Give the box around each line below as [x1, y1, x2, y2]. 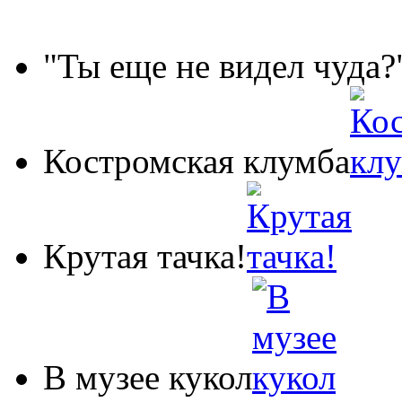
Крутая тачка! [43, 237, 247, 276]
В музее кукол [43, 358, 252, 398]
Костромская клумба [43, 142, 350, 181]
